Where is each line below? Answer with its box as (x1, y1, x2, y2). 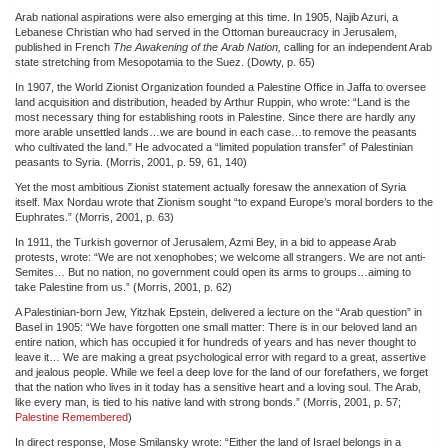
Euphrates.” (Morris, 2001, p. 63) (15, 210, 174, 223)
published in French (15, 40, 113, 53)
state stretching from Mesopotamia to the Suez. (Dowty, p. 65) (15, 55, 315, 68)
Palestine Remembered (15, 410, 128, 423)
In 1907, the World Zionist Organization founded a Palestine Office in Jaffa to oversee (15, 80, 426, 93)
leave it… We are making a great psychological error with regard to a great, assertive (15, 350, 426, 363)
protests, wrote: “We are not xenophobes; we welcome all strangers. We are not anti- (15, 250, 426, 263)
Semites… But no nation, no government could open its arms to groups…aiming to (15, 265, 411, 278)
